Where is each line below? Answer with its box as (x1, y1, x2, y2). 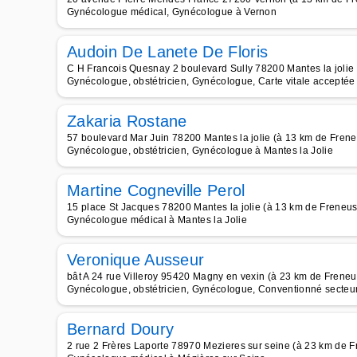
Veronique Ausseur (67, 251, 205, 269)
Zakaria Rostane (67, 112, 187, 130)
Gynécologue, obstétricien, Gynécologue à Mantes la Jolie (67, 145, 333, 156)
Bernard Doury (67, 320, 175, 338)
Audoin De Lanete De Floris (67, 43, 269, 61)
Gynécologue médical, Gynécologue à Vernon (67, 6, 277, 18)
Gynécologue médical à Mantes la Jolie (67, 214, 247, 226)
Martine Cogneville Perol (67, 182, 245, 199)
